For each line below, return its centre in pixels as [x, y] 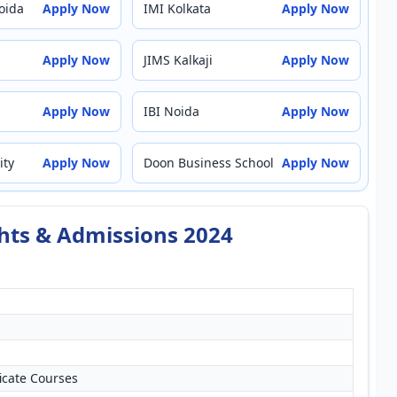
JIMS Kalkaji [178, 60]
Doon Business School [209, 163]
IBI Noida [171, 111]
